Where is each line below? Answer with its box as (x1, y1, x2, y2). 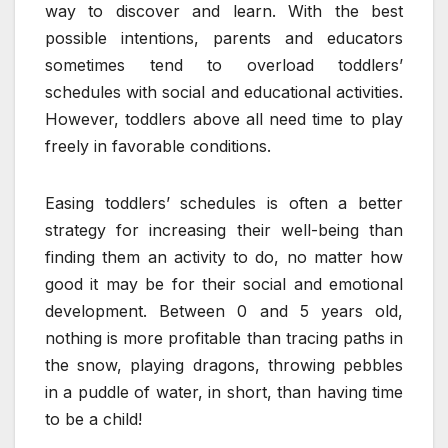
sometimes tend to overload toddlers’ (45, 54, 403, 75)
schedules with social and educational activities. (45, 81, 403, 102)
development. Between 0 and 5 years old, (45, 300, 403, 321)
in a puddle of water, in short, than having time (45, 381, 403, 402)
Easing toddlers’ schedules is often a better (45, 192, 403, 213)
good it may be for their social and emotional (45, 273, 403, 294)
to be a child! (45, 408, 142, 429)
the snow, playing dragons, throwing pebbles (45, 354, 403, 375)
